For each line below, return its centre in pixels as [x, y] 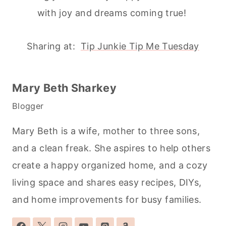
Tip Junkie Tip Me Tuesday [140, 46]
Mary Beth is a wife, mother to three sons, [106, 131]
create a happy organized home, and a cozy [110, 165]
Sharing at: [54, 46]
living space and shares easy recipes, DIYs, [107, 183]
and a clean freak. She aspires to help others [111, 148]
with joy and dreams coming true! [113, 13]
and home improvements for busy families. [107, 200]
